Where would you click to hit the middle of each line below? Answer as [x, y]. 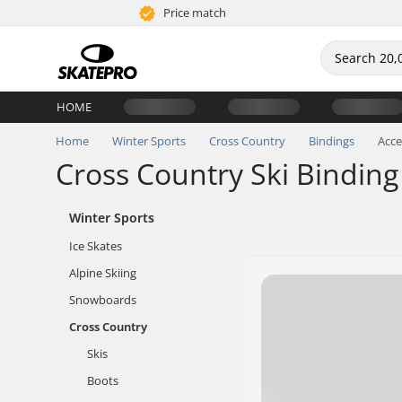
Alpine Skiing [103, 273]
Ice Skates [96, 246]
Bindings [332, 141]
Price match [194, 13]
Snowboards [103, 300]
